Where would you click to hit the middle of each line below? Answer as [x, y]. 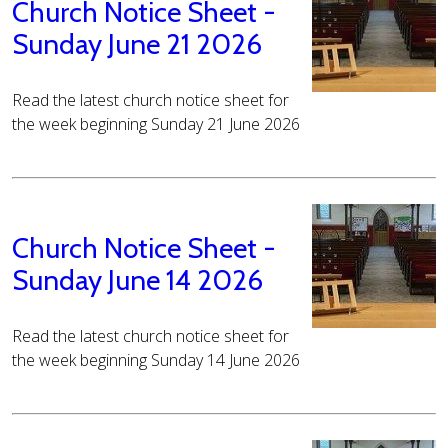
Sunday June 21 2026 [137, 44]
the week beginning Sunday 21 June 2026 [156, 124]
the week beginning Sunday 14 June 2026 [156, 360]
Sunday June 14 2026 [137, 280]
